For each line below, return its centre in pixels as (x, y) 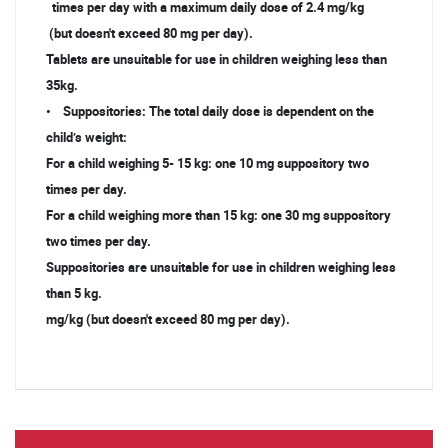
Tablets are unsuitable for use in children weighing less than (216, 59)
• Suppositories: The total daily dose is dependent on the (210, 111)
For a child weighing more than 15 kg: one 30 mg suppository (218, 215)
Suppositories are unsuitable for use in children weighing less (221, 267)
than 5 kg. (74, 293)
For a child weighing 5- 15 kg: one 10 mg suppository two (207, 163)
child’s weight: (86, 137)
